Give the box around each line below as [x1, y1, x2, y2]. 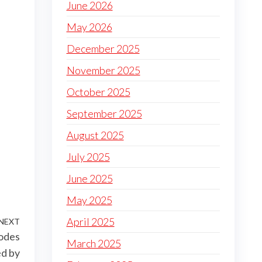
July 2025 [66, 150, 110, 163]
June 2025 [66, 172, 113, 185]
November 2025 [66, 64, 140, 77]
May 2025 [66, 194, 112, 206]
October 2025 [66, 85, 130, 98]
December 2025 [66, 42, 140, 55]
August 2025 [66, 129, 124, 142]
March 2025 [66, 237, 121, 250]
